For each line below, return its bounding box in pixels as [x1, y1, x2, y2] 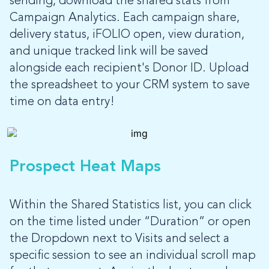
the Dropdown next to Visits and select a [10, 233, 229, 246]
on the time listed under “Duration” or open [10, 216, 251, 229]
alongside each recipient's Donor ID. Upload [10, 62, 249, 75]
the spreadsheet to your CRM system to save [10, 79, 250, 92]
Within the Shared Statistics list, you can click [10, 199, 252, 212]
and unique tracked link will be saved [10, 46, 208, 58]
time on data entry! [10, 96, 115, 109]
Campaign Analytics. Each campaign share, [10, 12, 240, 25]
